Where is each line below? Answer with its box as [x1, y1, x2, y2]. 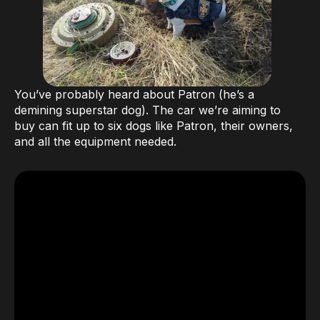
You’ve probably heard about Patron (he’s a [14, 87, 254, 102]
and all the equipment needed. [14, 134, 176, 149]
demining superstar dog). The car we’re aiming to [14, 103, 281, 118]
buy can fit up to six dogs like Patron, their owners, [14, 119, 293, 134]
